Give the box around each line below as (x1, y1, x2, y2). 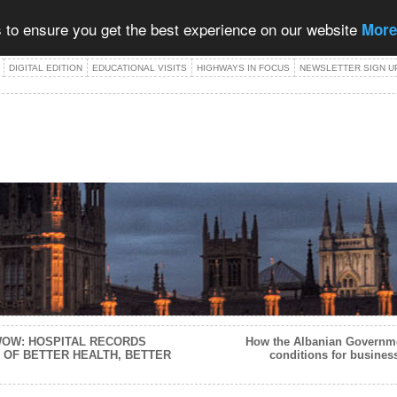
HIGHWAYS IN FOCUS (197, 63, 290, 73)
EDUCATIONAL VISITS (92, 63, 187, 73)
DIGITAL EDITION (9, 63, 82, 73)
